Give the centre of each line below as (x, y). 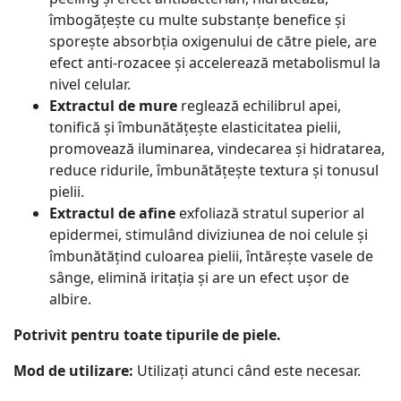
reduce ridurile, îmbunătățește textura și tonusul (214, 171)
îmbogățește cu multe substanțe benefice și (197, 20)
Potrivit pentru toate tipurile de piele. (147, 335)
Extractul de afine (112, 213)
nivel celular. (90, 85)
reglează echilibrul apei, (261, 106)
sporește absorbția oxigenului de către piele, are (213, 42)
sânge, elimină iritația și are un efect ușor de (199, 278)
